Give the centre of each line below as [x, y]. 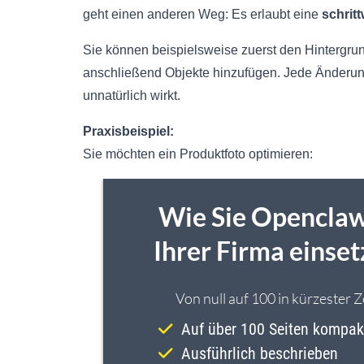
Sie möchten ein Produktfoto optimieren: [198, 154]
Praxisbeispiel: [128, 132]
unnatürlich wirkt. [132, 96]
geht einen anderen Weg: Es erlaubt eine [202, 15]
